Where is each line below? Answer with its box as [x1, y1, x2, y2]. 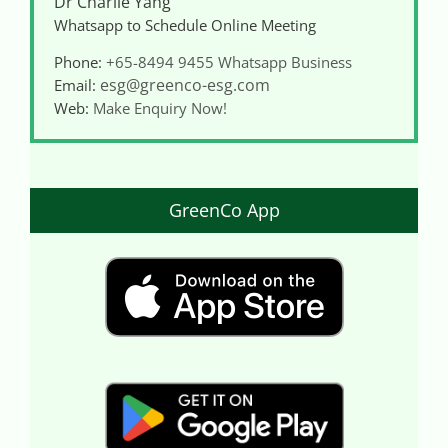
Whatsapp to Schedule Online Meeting [54, 15, 316, 36]
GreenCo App [168, 198, 280, 223]
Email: [54, 75, 100, 96]
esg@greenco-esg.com [100, 74, 270, 97]
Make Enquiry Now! [93, 98, 227, 119]
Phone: [54, 52, 106, 73]
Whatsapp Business [218, 52, 352, 73]
